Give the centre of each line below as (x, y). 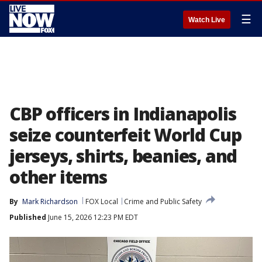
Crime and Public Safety (163, 201)
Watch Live (207, 20)
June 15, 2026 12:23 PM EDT (92, 217)
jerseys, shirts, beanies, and (123, 156)
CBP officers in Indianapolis (123, 114)
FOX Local (102, 201)
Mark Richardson (50, 201)
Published (28, 217)
